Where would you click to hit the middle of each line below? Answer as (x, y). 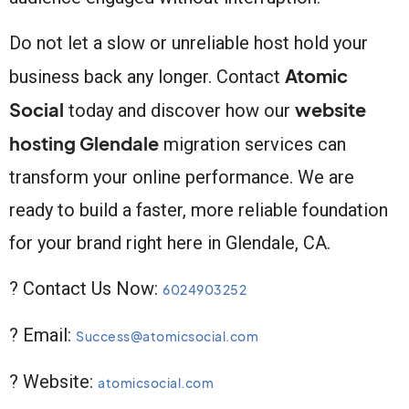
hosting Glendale (84, 142)
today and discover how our (179, 110)
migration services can (252, 144)
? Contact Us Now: (86, 288)
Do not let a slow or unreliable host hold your (189, 42)
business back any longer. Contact (147, 76)
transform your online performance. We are (182, 177)
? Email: (42, 335)
